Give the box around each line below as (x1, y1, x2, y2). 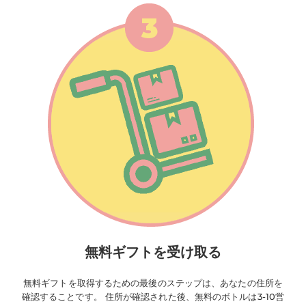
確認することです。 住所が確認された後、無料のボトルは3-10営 (21, 290, 285, 302)
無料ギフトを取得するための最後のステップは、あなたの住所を (23, 277, 283, 288)
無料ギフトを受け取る (85, 242, 221, 260)
